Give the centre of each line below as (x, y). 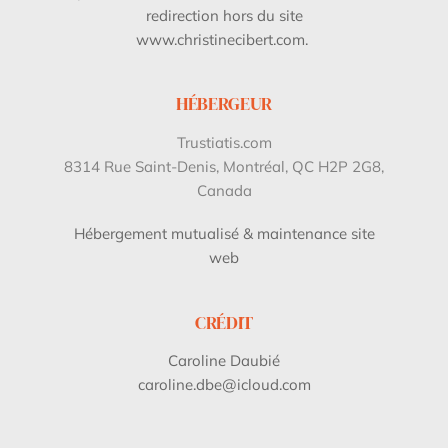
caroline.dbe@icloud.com (224, 384)
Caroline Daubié (224, 360)
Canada (224, 190)
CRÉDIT (224, 322)
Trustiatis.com (224, 142)
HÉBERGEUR (224, 104)
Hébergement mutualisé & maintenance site (224, 234)
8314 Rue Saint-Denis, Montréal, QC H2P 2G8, (224, 166)
